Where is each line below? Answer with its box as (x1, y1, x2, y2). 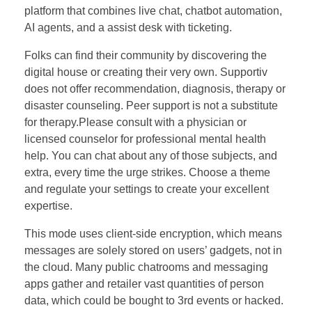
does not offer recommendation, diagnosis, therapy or (24, 83, 286, 95)
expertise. (24, 200, 72, 212)
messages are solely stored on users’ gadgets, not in (24, 244, 282, 257)
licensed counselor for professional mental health (24, 133, 266, 146)
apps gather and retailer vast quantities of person (24, 278, 264, 290)
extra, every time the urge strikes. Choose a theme (24, 166, 270, 179)
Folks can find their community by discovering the (24, 49, 267, 62)
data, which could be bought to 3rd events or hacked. (24, 295, 283, 307)
